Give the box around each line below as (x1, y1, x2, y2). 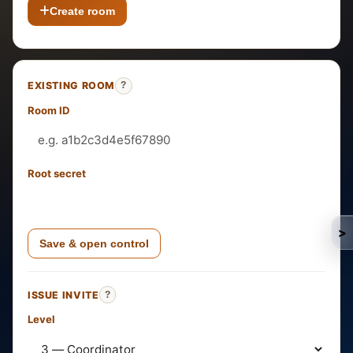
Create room (50, 5, 115, 18)
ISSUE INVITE (28, 288, 99, 301)
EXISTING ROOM (28, 80, 116, 92)
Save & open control (39, 236, 149, 250)
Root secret (28, 166, 86, 180)
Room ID (28, 103, 70, 117)
